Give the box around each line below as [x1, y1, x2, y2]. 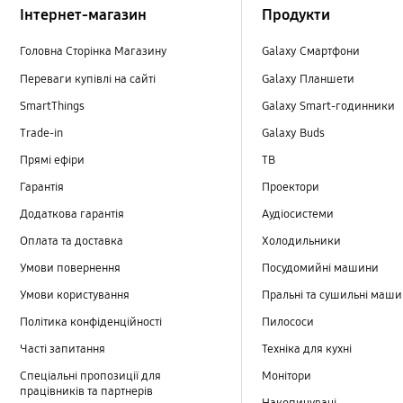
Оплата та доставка [20, 233, 124, 248]
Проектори [262, 179, 320, 194]
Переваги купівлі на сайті [20, 71, 157, 86]
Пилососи [262, 315, 315, 330]
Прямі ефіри [20, 152, 85, 167]
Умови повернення [20, 260, 121, 275]
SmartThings [20, 98, 85, 113]
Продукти [262, 4, 331, 24]
